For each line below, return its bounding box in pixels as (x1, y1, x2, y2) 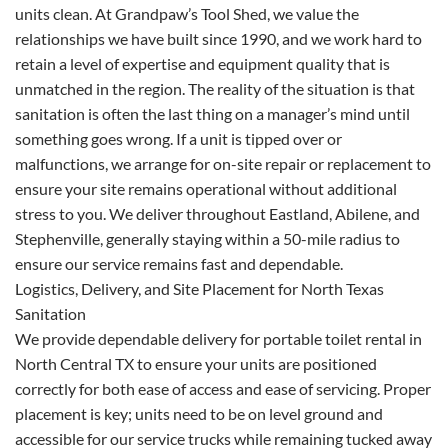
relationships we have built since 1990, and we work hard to (15, 28, 422, 48)
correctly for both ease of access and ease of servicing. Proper (15, 378, 431, 398)
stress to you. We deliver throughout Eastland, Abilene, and (15, 203, 420, 223)
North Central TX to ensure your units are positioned (15, 353, 377, 373)
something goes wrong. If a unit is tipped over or (15, 128, 342, 148)
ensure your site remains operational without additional (15, 178, 397, 198)
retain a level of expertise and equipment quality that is (15, 53, 390, 73)
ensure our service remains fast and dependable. (15, 253, 343, 273)
